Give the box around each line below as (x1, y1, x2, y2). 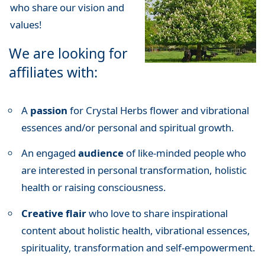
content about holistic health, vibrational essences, (21, 223, 250, 237)
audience (77, 146, 124, 160)
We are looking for (9, 43, 128, 63)
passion (30, 103, 67, 117)
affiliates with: (9, 62, 98, 82)
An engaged (21, 146, 78, 160)
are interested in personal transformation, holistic (21, 163, 247, 177)
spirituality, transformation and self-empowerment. (21, 240, 256, 254)
